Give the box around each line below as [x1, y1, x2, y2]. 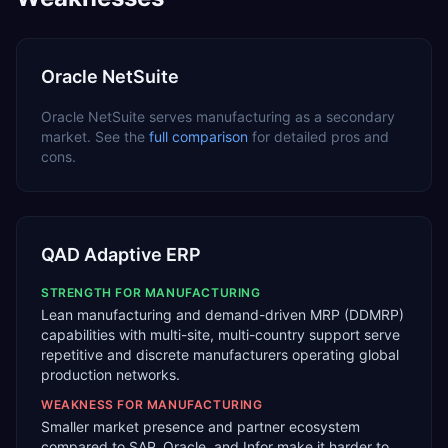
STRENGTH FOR [41, 285, 145, 300]
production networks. [41, 366, 180, 383]
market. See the [41, 128, 145, 145]
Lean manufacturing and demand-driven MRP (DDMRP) [41, 306, 404, 323]
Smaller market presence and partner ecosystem [41, 418, 360, 435]
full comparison [149, 128, 248, 145]
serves [145, 108, 196, 125]
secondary [326, 108, 395, 125]
